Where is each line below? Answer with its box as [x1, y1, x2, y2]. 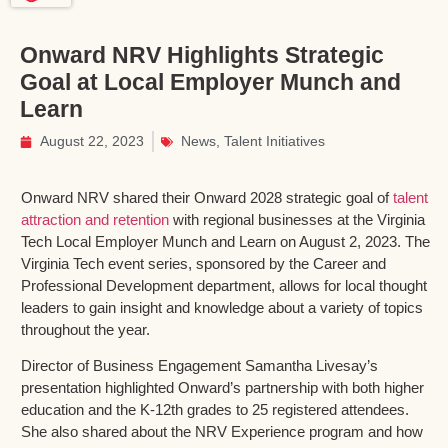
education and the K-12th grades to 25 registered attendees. [21, 401, 409, 419]
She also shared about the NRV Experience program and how [21, 423, 423, 441]
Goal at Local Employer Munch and [20, 69, 401, 95]
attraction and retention [21, 211, 169, 228]
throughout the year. [21, 321, 150, 338]
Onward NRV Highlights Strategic [20, 42, 384, 68]
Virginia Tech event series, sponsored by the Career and [21, 255, 386, 272]
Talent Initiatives [224, 133, 325, 149]
